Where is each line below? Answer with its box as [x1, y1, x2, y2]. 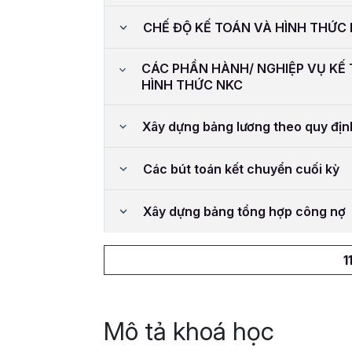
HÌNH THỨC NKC [141, 77, 244, 93]
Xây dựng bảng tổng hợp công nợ [143, 203, 346, 219]
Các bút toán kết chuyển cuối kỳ [142, 160, 339, 177]
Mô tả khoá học [104, 316, 274, 347]
